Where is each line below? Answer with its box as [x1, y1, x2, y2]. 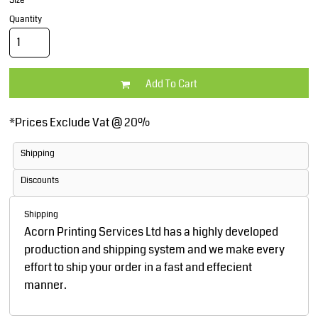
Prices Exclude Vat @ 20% [15, 114, 150, 131]
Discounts [21, 175, 59, 187]
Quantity [9, 13, 42, 26]
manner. [24, 277, 67, 293]
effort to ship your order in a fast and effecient [24, 259, 252, 275]
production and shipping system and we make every [24, 241, 285, 258]
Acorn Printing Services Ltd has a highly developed [24, 224, 278, 240]
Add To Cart [146, 77, 197, 91]
